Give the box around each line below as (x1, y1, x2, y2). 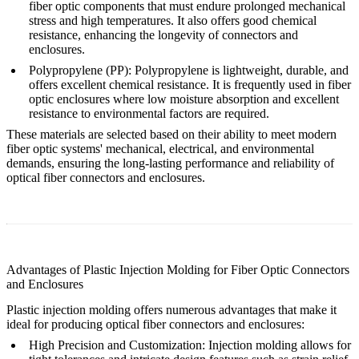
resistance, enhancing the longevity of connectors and (29, 28, 298, 42)
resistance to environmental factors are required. (29, 107, 269, 121)
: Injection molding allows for (202, 338, 351, 353)
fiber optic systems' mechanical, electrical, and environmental (6, 142, 314, 156)
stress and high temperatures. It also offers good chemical (29, 14, 317, 28)
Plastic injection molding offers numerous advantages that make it (6, 303, 337, 317)
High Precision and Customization (29, 338, 202, 353)
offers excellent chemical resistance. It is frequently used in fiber (29, 78, 351, 92)
